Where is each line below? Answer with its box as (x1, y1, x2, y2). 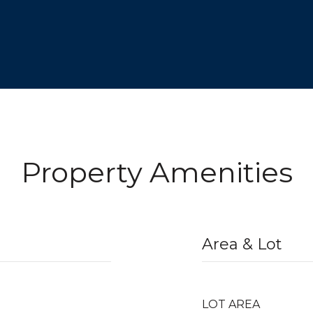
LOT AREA (202, 298, 260, 311)
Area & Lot (202, 235, 282, 254)
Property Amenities (20, 155, 293, 189)
